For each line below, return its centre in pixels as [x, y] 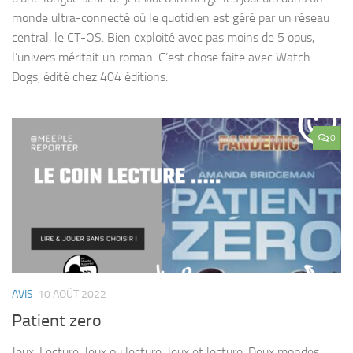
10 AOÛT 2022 [72, 295]
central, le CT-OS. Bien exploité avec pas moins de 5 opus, [163, 37]
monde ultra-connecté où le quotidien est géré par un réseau [171, 17]
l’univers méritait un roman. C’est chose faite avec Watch [161, 57]
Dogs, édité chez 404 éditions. [90, 76]
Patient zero [57, 320]
